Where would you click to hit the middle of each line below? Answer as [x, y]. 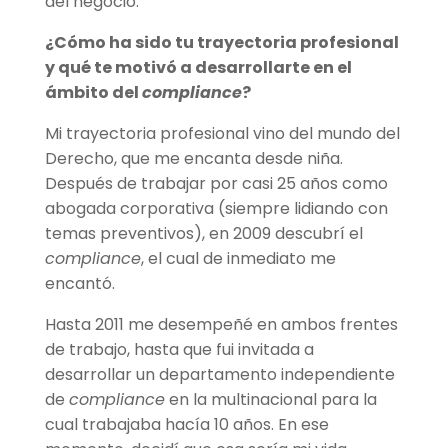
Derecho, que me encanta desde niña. [193, 159]
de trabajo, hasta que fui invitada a [179, 350]
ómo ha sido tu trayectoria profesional [232, 43]
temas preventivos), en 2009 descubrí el [203, 234]
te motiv [129, 68]
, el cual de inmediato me [238, 259]
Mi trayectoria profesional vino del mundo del [222, 134]
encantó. [79, 284]
